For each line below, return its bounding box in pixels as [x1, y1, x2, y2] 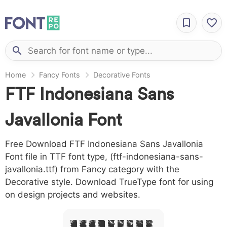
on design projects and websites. [5, 190, 140, 200]
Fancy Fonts [39, 70, 80, 79]
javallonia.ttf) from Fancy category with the [5, 164, 179, 174]
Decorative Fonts [93, 70, 150, 79]
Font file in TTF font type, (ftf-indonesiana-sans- [5, 152, 203, 162]
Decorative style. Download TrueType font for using [5, 177, 213, 187]
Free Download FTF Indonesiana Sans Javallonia [5, 139, 203, 149]
